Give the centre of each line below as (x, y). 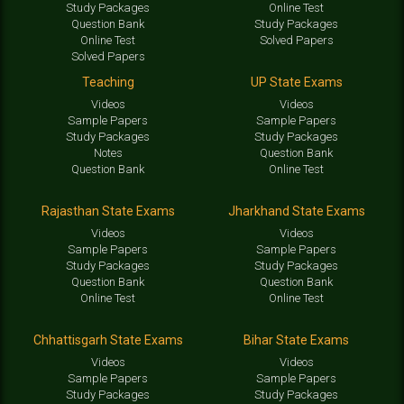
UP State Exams (296, 83)
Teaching (108, 83)
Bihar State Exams (296, 340)
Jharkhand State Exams (296, 211)
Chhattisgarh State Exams (108, 340)
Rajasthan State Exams (108, 211)
